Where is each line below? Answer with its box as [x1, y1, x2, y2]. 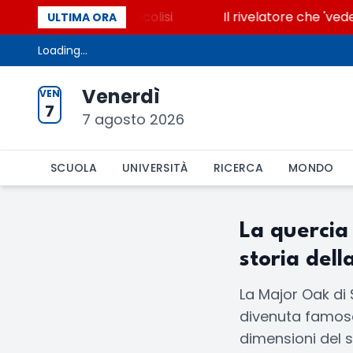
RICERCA [213, 160, 264, 176]
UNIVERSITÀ [122, 160, 188, 176]
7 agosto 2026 [82, 110, 184, 129]
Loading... [38, 43, 87, 58]
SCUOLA [50, 160, 98, 176]
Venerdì [82, 84, 160, 110]
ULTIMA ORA [47, 9, 117, 25]
